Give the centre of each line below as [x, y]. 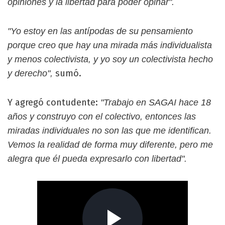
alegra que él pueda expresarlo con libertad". [97, 158]
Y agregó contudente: [54, 102]
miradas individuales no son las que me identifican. [109, 130]
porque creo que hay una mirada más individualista [110, 45]
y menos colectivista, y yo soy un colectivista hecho [110, 59]
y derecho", [31, 73]
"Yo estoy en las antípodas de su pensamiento [100, 31]
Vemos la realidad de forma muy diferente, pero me [110, 144]
